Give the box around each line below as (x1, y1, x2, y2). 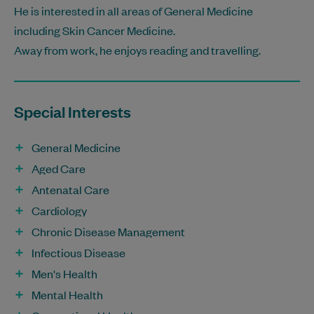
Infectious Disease (32, 245, 125, 261)
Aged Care (32, 161, 86, 177)
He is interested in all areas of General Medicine (14, 3, 253, 19)
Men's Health (32, 266, 97, 282)
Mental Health (32, 287, 103, 303)
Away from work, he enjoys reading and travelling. (14, 42, 261, 58)
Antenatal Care (32, 182, 109, 198)
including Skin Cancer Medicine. (14, 22, 175, 39)
